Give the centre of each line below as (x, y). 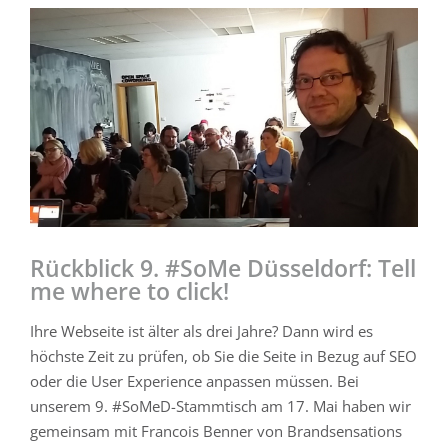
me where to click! (129, 290)
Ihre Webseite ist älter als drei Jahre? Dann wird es (201, 331)
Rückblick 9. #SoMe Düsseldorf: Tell (223, 267)
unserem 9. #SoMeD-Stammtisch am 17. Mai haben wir (220, 406)
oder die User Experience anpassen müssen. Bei (194, 381)
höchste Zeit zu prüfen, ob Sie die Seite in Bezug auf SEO (223, 356)
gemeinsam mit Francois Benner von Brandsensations (216, 431)
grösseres (62, 44)
